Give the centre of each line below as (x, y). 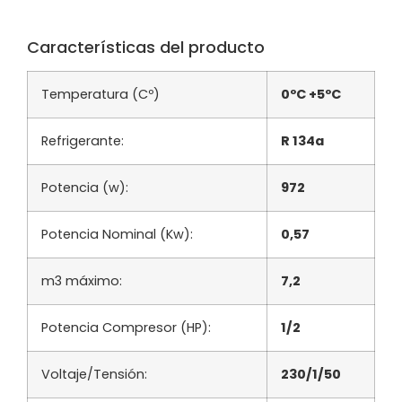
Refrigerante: (83, 140)
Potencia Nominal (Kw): (117, 234)
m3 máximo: (82, 280)
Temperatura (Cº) (100, 94)
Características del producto (146, 47)
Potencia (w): (85, 187)
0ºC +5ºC (311, 94)
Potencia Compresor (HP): (126, 327)
